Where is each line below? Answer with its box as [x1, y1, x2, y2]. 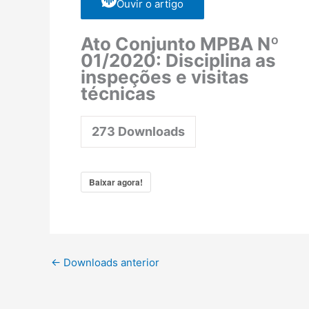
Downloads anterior [61, 256, 159, 270]
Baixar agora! [89, 176, 143, 189]
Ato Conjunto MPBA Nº [81, 33, 279, 55]
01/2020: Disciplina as [81, 50, 276, 72]
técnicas [81, 83, 156, 105]
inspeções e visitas [81, 66, 249, 88]
